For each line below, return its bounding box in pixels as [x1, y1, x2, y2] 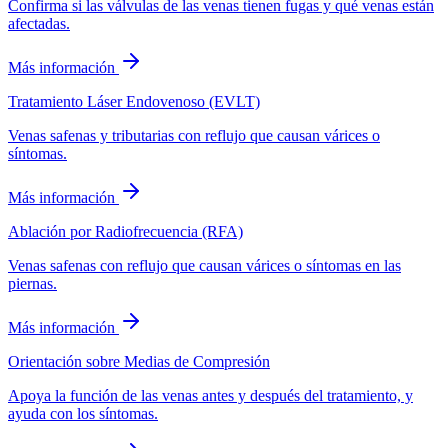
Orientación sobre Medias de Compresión [8, 353, 270, 371]
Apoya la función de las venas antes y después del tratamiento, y [8, 387, 413, 405]
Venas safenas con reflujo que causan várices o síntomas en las [8, 257, 401, 275]
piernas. [8, 275, 57, 293]
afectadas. [8, 15, 70, 33]
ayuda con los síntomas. [8, 405, 158, 423]
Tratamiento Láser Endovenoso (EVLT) [8, 93, 260, 111]
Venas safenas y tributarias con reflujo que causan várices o [8, 127, 380, 145]
